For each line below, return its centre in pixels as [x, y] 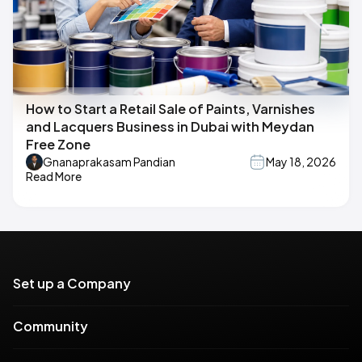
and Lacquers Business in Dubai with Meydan [170, 126]
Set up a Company [72, 283]
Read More [54, 176]
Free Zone [58, 144]
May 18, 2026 [301, 162]
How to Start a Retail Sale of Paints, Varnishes [170, 108]
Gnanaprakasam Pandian [109, 162]
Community [51, 326]
